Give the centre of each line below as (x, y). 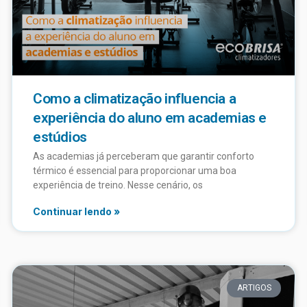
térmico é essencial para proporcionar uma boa (135, 171)
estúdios (60, 137)
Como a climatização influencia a (135, 99)
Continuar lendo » (76, 212)
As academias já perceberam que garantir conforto (144, 157)
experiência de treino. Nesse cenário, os (118, 185)
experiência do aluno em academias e (150, 118)
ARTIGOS (254, 288)
